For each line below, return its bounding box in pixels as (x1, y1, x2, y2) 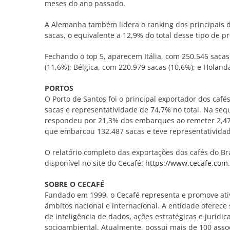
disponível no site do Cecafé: (44, 158, 145, 168)
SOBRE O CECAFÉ (44, 179, 104, 189)
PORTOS (44, 83, 73, 93)
